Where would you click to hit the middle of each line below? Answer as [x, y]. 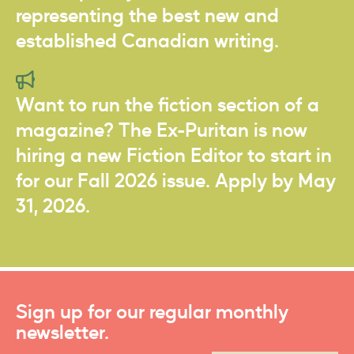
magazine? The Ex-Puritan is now [162, 131]
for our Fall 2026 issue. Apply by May [176, 181]
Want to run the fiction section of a [168, 105]
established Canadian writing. [147, 41]
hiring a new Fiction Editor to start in [174, 156]
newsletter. [62, 333]
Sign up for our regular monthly [152, 313]
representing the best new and [147, 16]
